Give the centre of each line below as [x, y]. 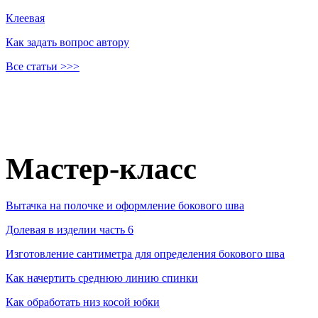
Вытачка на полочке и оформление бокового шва [125, 206]
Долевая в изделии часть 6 [70, 230]
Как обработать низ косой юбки [83, 302]
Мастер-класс [101, 168]
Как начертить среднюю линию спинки [102, 278]
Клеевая [25, 18]
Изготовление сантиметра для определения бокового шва [145, 254]
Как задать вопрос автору [67, 42]
